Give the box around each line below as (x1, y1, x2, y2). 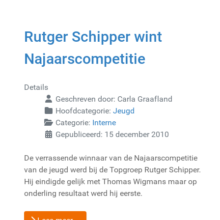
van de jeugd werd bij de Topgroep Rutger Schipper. (24, 165, 201, 174)
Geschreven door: (54, 94, 117, 104)
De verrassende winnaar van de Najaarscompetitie (24, 153, 197, 163)
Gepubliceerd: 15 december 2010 (55, 129, 169, 139)
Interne (92, 117, 116, 127)
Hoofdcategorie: (54, 106, 113, 115)
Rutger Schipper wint (24, 27, 162, 45)
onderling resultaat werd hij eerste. (24, 188, 142, 198)
